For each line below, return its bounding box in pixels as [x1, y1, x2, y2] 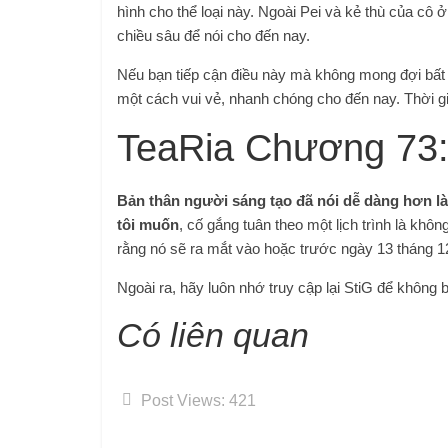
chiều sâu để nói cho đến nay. [117, 26, 310, 44]
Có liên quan [117, 315, 309, 354]
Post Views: [141, 391, 225, 409]
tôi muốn [117, 215, 179, 233]
